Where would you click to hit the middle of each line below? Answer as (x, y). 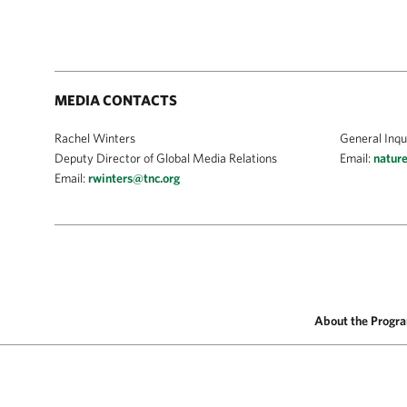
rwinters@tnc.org (134, 178)
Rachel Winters (95, 138)
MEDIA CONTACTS (116, 100)
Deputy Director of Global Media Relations (166, 158)
